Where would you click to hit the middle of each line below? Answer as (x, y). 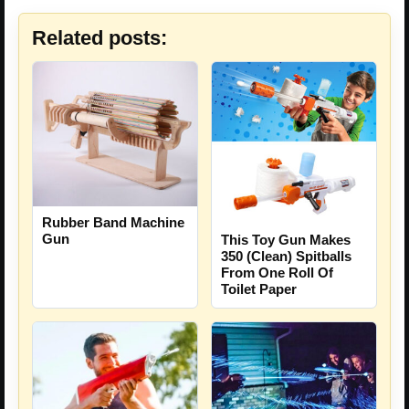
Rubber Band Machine (113, 222)
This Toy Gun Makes (286, 239)
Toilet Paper (259, 288)
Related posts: (100, 37)
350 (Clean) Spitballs (286, 256)
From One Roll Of (277, 272)
